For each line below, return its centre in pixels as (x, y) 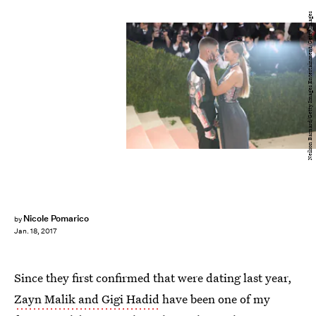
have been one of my (215, 299)
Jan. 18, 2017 (36, 231)
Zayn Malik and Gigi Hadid (87, 299)
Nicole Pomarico (56, 218)
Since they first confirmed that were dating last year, (153, 278)
